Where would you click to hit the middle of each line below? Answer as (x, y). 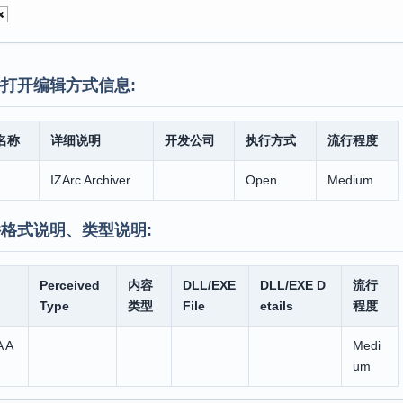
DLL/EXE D (292, 285)
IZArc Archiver (90, 180)
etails (276, 306)
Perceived (69, 285)
